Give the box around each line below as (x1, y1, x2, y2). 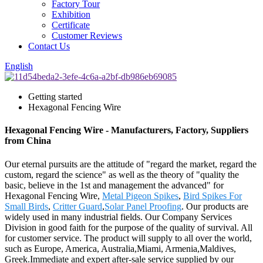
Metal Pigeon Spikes (102, 190, 178, 201)
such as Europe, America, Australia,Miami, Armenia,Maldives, (5, 243, 236, 254)
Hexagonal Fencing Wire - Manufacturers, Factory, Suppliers (5, 125, 248, 136)
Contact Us (28, 41, 70, 51)
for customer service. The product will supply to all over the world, (5, 232, 252, 243)
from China (5, 136, 51, 146)
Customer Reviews (52, 31, 122, 41)
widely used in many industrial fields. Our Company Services (5, 211, 232, 222)
